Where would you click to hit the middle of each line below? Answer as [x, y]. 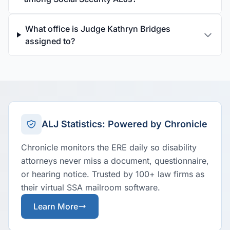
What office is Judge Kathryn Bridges [98, 29]
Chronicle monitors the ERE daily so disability [109, 147]
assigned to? [50, 41]
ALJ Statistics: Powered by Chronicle [124, 124]
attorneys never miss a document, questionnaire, [115, 161]
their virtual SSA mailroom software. [91, 187]
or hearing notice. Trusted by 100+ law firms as [113, 174]
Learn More [56, 206]
